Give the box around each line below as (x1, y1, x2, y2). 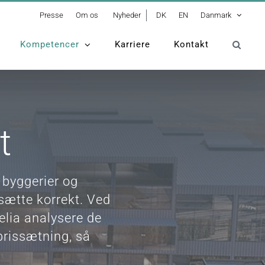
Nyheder (113, 11, 141, 20)
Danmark (201, 11, 231, 20)
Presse (40, 11, 63, 20)
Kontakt (174, 38, 209, 50)
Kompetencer (20, 38, 79, 50)
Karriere (115, 38, 150, 50)
